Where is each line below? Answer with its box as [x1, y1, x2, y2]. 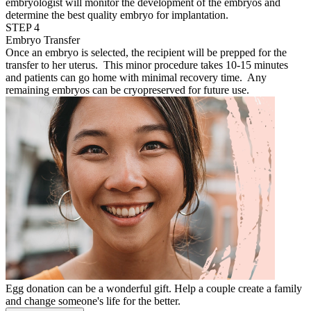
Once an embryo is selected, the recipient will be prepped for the [6, 46, 287, 58]
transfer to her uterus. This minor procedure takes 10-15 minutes [6, 58, 288, 71]
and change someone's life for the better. [6, 294, 180, 307]
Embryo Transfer [6, 33, 80, 46]
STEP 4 [6, 21, 40, 33]
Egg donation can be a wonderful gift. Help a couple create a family [6, 282, 302, 294]
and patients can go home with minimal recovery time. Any [6, 71, 267, 83]
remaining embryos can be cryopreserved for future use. [6, 83, 249, 96]
